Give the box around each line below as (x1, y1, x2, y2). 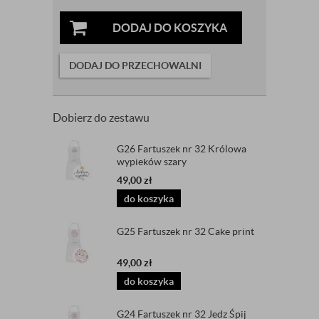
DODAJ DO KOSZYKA (113, 21, 227, 35)
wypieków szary (117, 156, 187, 168)
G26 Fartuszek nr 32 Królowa (117, 143, 246, 155)
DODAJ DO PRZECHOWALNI (69, 60, 202, 72)
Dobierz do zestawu (53, 111, 150, 125)
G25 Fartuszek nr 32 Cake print (117, 226, 254, 238)
